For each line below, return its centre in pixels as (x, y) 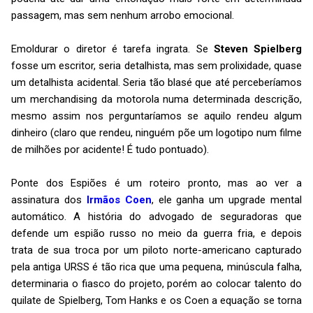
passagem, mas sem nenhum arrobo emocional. (123, 15)
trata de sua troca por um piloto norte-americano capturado (156, 250)
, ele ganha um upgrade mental (226, 199)
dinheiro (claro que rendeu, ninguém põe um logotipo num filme (156, 132)
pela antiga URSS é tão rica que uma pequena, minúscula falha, (156, 267)
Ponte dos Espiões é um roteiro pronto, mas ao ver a (156, 183)
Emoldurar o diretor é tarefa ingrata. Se (112, 49)
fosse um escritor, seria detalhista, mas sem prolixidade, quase (156, 65)
